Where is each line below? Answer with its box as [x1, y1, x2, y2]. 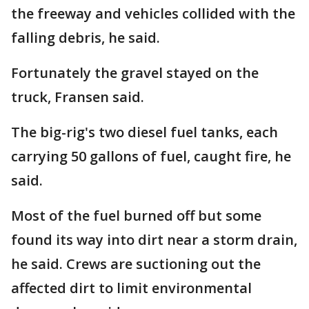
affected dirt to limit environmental [11, 279, 252, 297]
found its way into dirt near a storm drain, [11, 230, 297, 249]
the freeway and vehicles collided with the [11, 4, 295, 23]
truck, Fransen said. [11, 88, 144, 106]
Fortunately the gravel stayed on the [11, 63, 259, 82]
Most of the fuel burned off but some [11, 206, 261, 225]
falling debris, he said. [11, 28, 160, 47]
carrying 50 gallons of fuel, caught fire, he [11, 147, 291, 166]
